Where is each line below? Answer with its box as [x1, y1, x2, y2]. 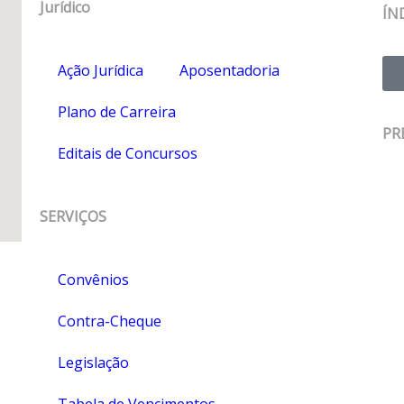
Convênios [57, 269, 129, 289]
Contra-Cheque [57, 310, 161, 331]
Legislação [57, 352, 129, 372]
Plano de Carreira [57, 101, 176, 122]
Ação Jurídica [57, 60, 143, 80]
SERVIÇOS [39, 206, 106, 226]
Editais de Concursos [57, 142, 197, 163]
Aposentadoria [179, 60, 280, 80]
